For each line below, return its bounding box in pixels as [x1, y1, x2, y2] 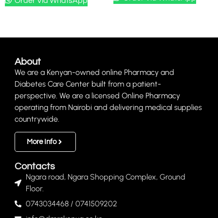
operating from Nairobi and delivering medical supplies [15, 102, 202, 112]
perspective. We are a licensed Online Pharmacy [15, 91, 180, 100]
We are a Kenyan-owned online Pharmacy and [15, 67, 174, 77]
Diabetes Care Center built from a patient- [15, 79, 161, 89]
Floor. [25, 184, 44, 194]
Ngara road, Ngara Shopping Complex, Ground [25, 172, 185, 182]
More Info [27, 138, 56, 146]
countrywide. [15, 114, 59, 124]
